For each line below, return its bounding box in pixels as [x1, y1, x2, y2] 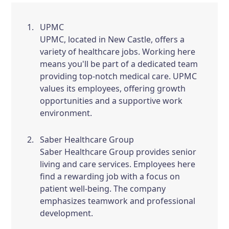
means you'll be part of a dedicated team [40, 58, 198, 70]
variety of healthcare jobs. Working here [40, 46, 196, 57]
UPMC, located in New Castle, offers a [40, 34, 185, 45]
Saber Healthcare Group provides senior [40, 146, 197, 157]
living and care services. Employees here [40, 158, 196, 170]
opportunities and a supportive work [40, 95, 183, 106]
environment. [40, 107, 93, 119]
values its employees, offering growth [40, 83, 186, 94]
